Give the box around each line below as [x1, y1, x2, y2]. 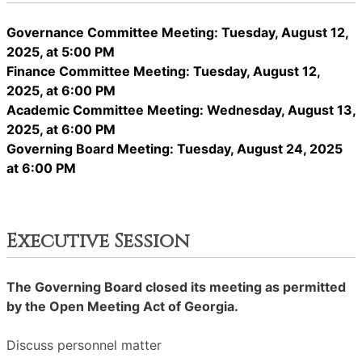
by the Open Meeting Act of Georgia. [6, 298, 242, 314]
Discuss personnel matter [6, 337, 162, 353]
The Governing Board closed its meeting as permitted [6, 279, 346, 295]
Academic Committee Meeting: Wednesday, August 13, [6, 102, 356, 118]
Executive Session [6, 229, 189, 255]
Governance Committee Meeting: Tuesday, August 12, [6, 24, 348, 40]
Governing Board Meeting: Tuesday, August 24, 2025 [6, 141, 343, 157]
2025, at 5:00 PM [6, 44, 115, 60]
